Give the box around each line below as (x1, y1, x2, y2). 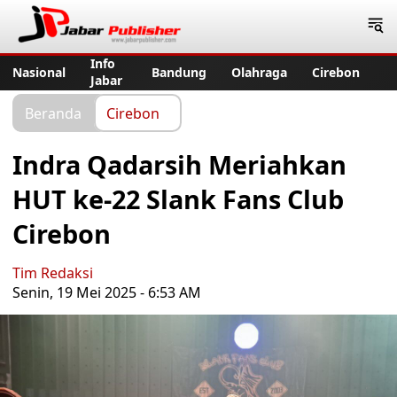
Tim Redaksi (12, 263, 93, 283)
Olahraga (231, 63, 287, 81)
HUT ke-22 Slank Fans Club (12, 182, 344, 216)
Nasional (12, 63, 66, 81)
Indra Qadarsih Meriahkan (12, 147, 346, 182)
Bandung (152, 63, 206, 81)
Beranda (25, 103, 82, 122)
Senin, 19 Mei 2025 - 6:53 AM (12, 283, 201, 302)
